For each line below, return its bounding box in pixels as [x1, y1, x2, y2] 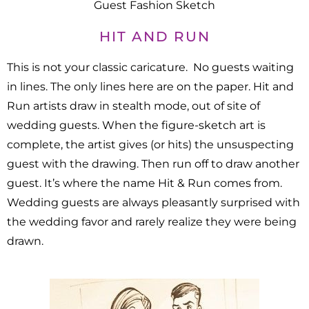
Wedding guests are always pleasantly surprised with [7, 196, 300, 210]
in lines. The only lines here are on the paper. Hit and [7, 80, 294, 94]
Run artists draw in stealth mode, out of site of [7, 99, 260, 113]
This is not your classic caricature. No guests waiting [7, 61, 294, 74]
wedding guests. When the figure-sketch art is [7, 119, 266, 132]
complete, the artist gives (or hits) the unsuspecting [7, 138, 294, 152]
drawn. [7, 235, 43, 248]
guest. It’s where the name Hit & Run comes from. [7, 177, 282, 190]
